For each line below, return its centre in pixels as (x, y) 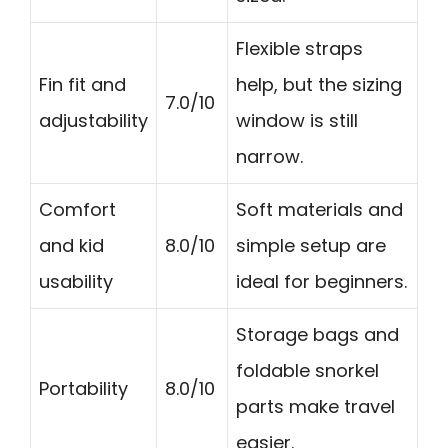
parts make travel (315, 406)
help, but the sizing (319, 84)
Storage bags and (317, 334)
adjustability (93, 120)
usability (76, 281)
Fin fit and (82, 84)
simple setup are (311, 245)
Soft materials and (319, 209)
